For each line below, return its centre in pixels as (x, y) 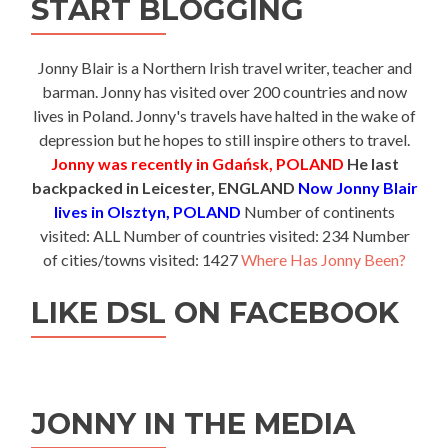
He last (372, 163)
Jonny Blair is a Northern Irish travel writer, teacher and (224, 67)
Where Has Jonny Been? (323, 259)
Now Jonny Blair (357, 187)
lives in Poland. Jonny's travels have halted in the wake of (224, 115)
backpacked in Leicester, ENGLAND (163, 187)
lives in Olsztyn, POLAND (147, 211)
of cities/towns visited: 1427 (142, 259)
